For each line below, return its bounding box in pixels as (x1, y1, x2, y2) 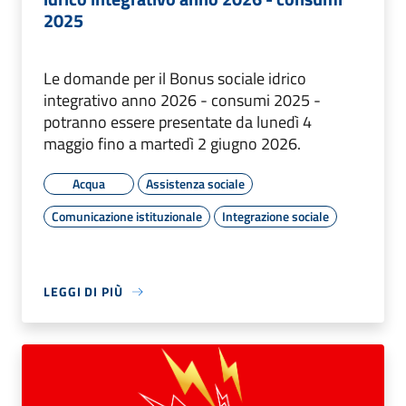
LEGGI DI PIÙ (43, 282, 123, 302)
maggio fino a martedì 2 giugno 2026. (43, 131, 301, 157)
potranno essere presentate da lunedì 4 (43, 110, 312, 135)
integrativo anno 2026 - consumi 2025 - (43, 88, 321, 113)
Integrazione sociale (222, 207, 329, 227)
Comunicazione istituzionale (52, 207, 202, 227)
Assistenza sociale (146, 174, 245, 194)
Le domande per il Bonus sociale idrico (43, 66, 306, 92)
